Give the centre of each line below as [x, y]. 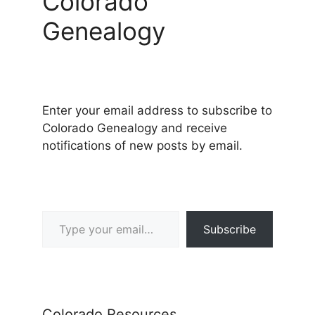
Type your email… [62, 210]
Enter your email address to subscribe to [157, 110]
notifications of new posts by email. [142, 145]
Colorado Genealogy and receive [135, 128]
